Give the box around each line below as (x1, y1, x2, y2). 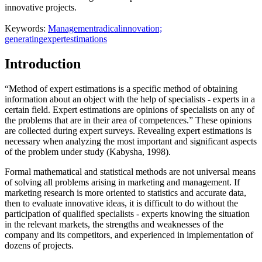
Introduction (5, 56, 81, 72)
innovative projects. (5, 2, 77, 13)
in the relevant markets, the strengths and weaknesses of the (5, 219, 223, 229)
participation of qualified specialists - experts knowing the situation (5, 208, 250, 219)
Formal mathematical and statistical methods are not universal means (5, 166, 256, 177)
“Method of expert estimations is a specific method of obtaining (5, 83, 237, 94)
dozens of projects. (5, 240, 74, 250)
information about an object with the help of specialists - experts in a (5, 94, 255, 104)
